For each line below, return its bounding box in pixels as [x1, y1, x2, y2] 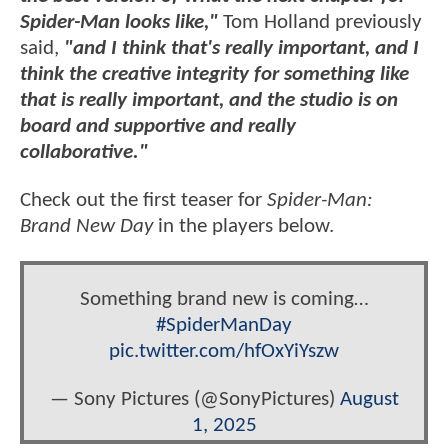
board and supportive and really [20, 116, 296, 138]
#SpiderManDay [156, 315, 292, 337]
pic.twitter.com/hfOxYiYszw [109, 341, 339, 363]
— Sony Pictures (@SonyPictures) [49, 388, 340, 410]
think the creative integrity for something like [20, 64, 409, 86]
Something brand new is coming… [79, 289, 369, 311]
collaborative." [20, 142, 148, 164]
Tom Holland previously [218, 12, 422, 34]
